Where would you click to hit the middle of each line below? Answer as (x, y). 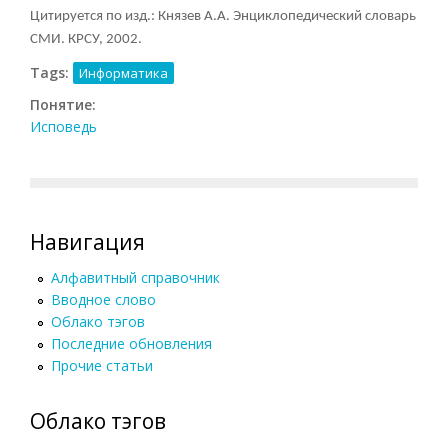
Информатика (123, 72)
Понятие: (65, 104)
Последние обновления (131, 343)
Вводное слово (103, 299)
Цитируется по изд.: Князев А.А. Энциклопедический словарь (223, 16)
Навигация (87, 241)
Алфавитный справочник (135, 277)
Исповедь (63, 126)
